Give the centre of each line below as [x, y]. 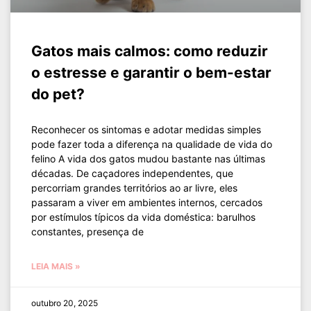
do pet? [58, 94]
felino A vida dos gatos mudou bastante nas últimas [148, 159]
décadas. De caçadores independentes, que [132, 173]
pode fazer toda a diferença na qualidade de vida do [152, 144]
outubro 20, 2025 [65, 303]
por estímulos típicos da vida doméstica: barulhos [143, 217]
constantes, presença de [87, 232]
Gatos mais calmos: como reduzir [150, 51]
